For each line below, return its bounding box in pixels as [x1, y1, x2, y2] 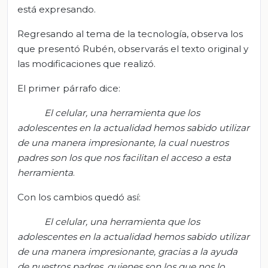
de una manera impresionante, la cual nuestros [17, 136, 229, 148]
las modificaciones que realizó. [17, 57, 156, 69]
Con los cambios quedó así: [17, 191, 141, 203]
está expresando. [17, 3, 96, 15]
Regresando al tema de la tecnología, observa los [17, 28, 243, 39]
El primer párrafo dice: [17, 82, 120, 94]
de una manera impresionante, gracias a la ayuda [17, 245, 237, 257]
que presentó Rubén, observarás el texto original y [17, 42, 248, 54]
